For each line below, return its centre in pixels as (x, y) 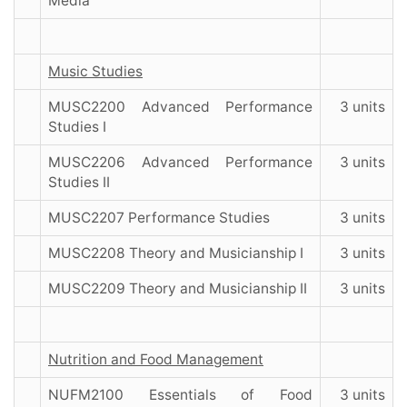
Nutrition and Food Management (156, 360)
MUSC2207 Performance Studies (159, 218)
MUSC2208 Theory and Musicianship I (176, 253)
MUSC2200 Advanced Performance (180, 107)
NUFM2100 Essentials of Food (180, 395)
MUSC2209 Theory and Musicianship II (178, 289)
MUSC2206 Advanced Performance (180, 163)
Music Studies (95, 72)
